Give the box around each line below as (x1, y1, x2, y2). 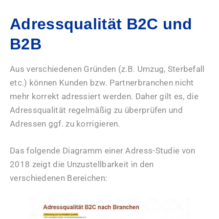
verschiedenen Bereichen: (10, 173, 108, 183)
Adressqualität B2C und (10, 15, 193, 33)
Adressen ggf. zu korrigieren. (10, 118, 120, 129)
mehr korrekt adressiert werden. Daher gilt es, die (10, 91, 198, 101)
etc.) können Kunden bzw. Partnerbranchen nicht (10, 77, 194, 88)
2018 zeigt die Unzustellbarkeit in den (10, 159, 154, 169)
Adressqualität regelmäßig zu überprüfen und (10, 105, 183, 115)
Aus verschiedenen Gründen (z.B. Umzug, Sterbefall (10, 64, 205, 74)
